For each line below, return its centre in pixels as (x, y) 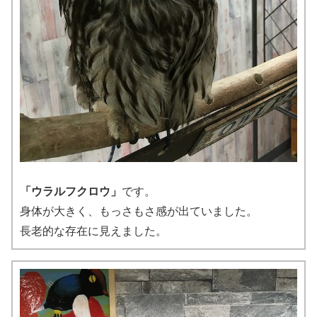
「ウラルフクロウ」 (71, 191)
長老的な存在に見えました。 (93, 231)
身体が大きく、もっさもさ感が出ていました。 (139, 211)
